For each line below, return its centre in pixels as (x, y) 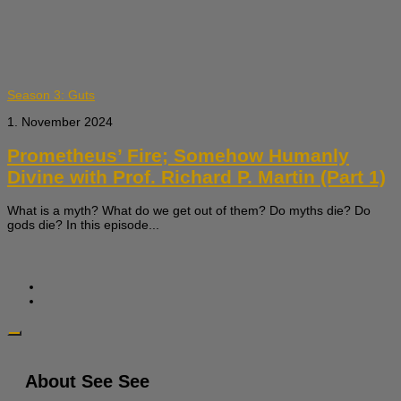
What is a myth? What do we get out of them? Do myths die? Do (189, 211)
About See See (87, 381)
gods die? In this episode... (83, 225)
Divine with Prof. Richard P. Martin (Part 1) (196, 176)
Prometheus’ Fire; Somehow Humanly (178, 155)
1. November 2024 (60, 122)
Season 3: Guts (51, 95)
